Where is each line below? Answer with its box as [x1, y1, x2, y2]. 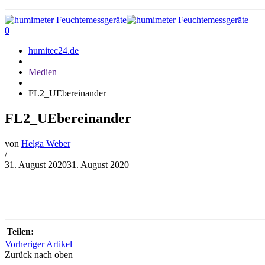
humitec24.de [28, 46, 79, 56]
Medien [28, 67, 57, 77]
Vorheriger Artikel [5, 238, 72, 249]
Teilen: [7, 226, 34, 237]
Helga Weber [21, 138, 70, 148]
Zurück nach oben [5, 249, 73, 260]
